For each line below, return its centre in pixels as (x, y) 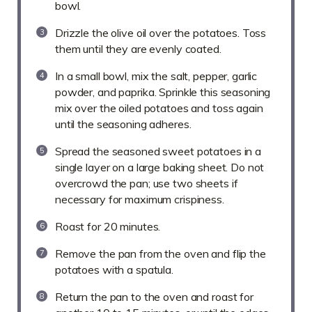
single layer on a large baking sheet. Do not (160, 167)
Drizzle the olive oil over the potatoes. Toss (161, 33)
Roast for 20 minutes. (108, 227)
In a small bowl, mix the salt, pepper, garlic (156, 76)
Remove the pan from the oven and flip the (161, 254)
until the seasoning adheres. (123, 124)
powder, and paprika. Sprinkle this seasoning (163, 92)
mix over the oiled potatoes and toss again (159, 108)
